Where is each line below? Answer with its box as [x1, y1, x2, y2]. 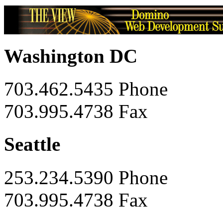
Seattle [4, 133, 60, 155]
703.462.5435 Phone [4, 78, 168, 100]
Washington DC [4, 45, 137, 67]
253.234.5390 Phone [4, 166, 168, 188]
